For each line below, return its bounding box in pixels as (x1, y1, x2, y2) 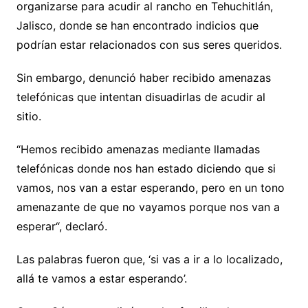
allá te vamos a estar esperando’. (16, 272, 187, 286)
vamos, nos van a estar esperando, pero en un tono (16, 181, 285, 195)
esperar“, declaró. (16, 219, 107, 234)
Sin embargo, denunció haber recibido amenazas (16, 71, 271, 85)
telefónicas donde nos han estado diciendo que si (16, 162, 276, 176)
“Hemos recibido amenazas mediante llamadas (16, 142, 260, 157)
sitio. (16, 109, 41, 124)
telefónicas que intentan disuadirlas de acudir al (16, 90, 265, 104)
